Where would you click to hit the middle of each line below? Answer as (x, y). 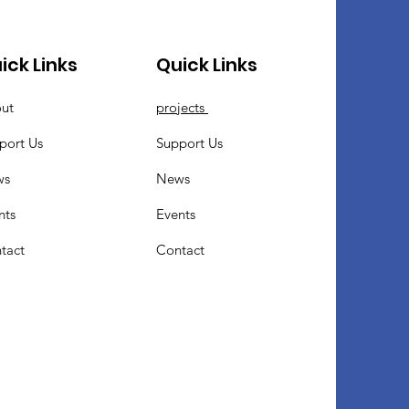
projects (183, 107)
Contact (181, 250)
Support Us (190, 143)
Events (176, 214)
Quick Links (207, 65)
